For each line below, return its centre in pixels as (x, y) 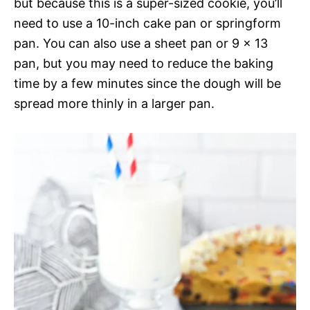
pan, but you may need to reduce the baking (144, 63)
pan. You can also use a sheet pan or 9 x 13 (141, 43)
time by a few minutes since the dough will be (147, 83)
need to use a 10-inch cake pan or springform (147, 23)
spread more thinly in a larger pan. (114, 103)
